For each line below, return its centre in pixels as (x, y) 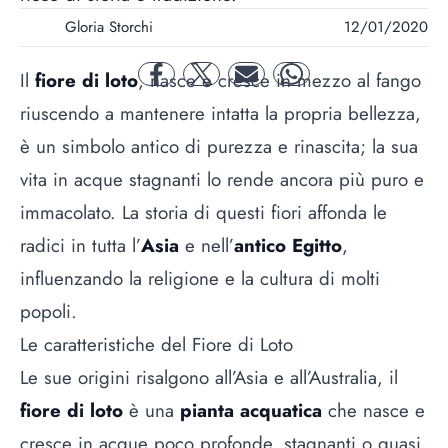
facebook (184, 83)
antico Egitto (288, 245)
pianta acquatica (251, 410)
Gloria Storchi (109, 27)
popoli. (48, 311)
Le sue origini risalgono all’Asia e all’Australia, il (209, 377)
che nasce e (373, 410)
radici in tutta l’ (80, 245)
